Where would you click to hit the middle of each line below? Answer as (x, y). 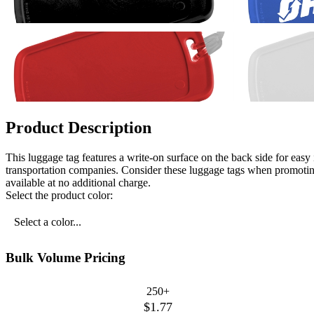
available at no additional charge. (78, 182)
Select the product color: (59, 195)
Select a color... (48, 221)
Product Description (78, 128)
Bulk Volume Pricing (66, 257)
